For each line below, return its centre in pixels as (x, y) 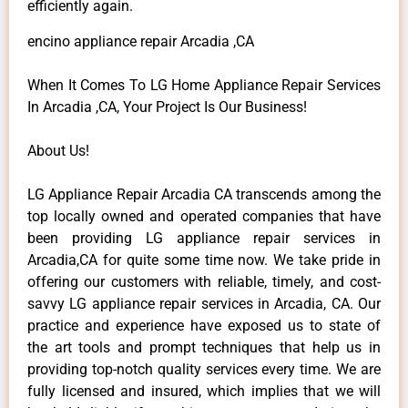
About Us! (58, 150)
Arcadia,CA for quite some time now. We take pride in (204, 260)
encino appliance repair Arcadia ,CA (141, 41)
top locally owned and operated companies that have (204, 216)
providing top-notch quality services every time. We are (204, 369)
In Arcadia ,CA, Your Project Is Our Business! (167, 107)
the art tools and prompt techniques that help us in (204, 347)
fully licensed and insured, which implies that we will (204, 391)
